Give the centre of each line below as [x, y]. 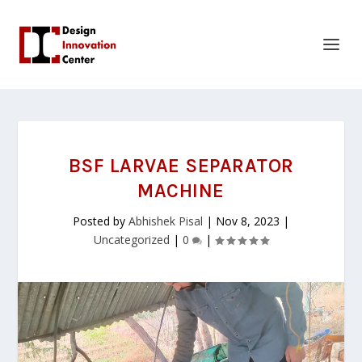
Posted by [101, 221]
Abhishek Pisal [166, 221]
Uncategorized [132, 240]
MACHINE [181, 191]
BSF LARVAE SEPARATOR [181, 166]
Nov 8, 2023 [248, 221]
